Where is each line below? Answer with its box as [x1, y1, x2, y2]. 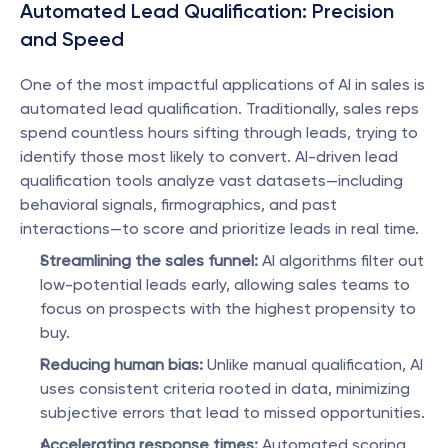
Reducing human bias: [40, 355, 203, 374]
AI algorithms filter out [258, 251, 424, 270]
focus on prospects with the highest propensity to [40, 299, 416, 318]
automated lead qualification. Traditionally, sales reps [20, 99, 419, 118]
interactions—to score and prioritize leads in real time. [20, 219, 419, 238]
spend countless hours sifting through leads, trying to [20, 123, 418, 142]
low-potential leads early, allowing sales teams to [40, 275, 410, 294]
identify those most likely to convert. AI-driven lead [20, 147, 398, 166]
